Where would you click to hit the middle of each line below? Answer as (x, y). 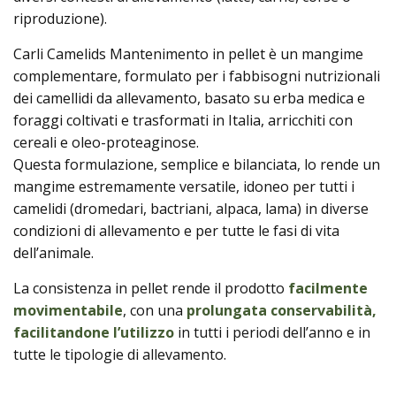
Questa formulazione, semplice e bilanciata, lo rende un (197, 164)
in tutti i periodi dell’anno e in (272, 332)
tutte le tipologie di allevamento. (120, 354)
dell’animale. (53, 253)
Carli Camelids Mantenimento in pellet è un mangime (188, 54)
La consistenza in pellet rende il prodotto (151, 288)
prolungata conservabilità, (282, 310)
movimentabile (68, 310)
